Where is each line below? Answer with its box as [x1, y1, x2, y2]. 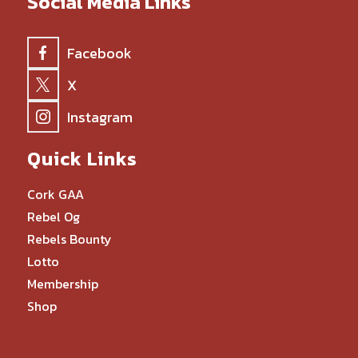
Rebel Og [26, 207, 80, 226]
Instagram [66, 105, 133, 128]
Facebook [66, 42, 132, 64]
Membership [26, 274, 98, 293]
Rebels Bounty [26, 229, 112, 249]
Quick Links [26, 145, 137, 173]
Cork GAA [26, 185, 84, 204]
